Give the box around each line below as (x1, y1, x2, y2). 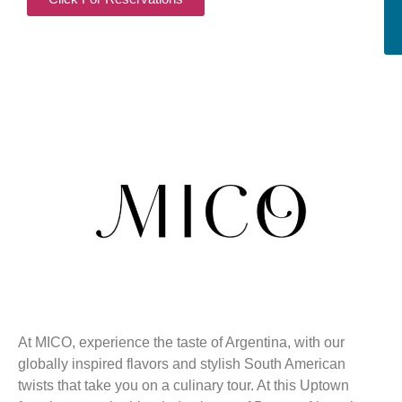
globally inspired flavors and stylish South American (18, 356, 345, 372)
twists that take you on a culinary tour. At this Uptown (18, 378, 349, 394)
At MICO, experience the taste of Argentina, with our (18, 335, 345, 351)
